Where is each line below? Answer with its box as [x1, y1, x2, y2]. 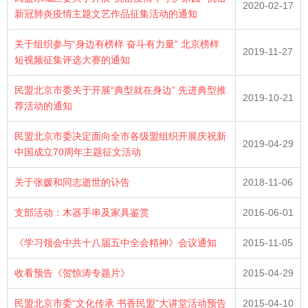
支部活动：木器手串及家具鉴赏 [14, 207, 149, 218]
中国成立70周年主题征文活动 [14, 146, 141, 157]
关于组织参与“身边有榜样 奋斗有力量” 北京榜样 [14, 38, 219, 49]
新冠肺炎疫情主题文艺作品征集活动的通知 [14, 8, 197, 19]
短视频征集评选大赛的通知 [14, 54, 130, 65]
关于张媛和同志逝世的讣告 [14, 177, 130, 188]
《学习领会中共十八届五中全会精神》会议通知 [14, 237, 217, 248]
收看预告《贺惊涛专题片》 [14, 267, 130, 278]
